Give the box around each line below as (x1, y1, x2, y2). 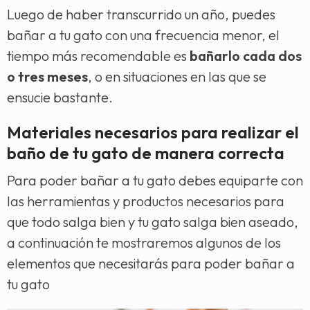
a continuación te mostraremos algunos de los (7, 234, 281, 252)
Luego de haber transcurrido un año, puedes (7, 6, 275, 24)
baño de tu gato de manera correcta (7, 143, 284, 164)
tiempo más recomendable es (7, 47, 190, 65)
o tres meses (7, 68, 88, 86)
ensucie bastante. (7, 89, 113, 107)
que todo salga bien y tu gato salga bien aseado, (7, 213, 298, 231)
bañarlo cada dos (190, 47, 302, 65)
